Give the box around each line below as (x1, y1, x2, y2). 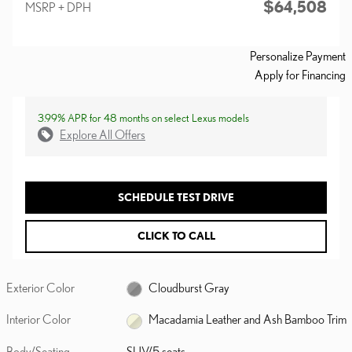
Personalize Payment (250, 48, 346, 63)
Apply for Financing (255, 67, 346, 82)
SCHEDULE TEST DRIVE (118, 190, 234, 203)
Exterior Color (6, 280, 75, 295)
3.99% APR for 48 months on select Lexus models (38, 111, 249, 124)
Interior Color (6, 312, 71, 327)
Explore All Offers (60, 126, 145, 141)
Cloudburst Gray (148, 280, 230, 295)
